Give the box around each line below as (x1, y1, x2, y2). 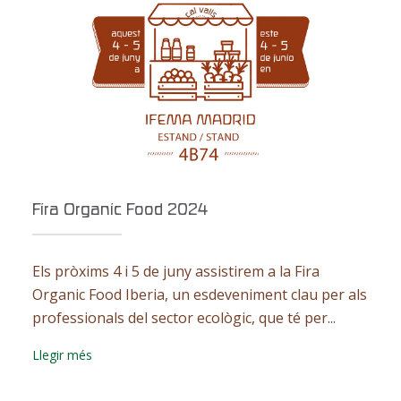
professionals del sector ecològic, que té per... (31, 308, 336, 328)
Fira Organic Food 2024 (31, 203, 208, 218)
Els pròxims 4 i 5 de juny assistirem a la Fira (31, 261, 320, 281)
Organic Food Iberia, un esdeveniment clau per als (31, 285, 367, 304)
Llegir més (31, 346, 92, 363)
